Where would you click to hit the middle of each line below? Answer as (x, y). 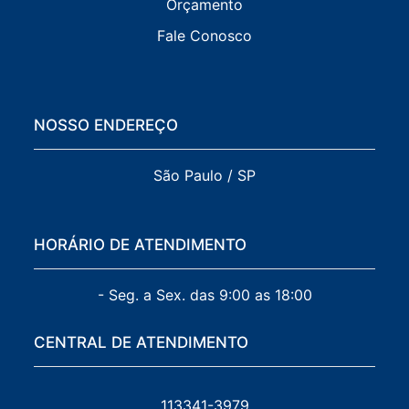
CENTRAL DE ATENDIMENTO (142, 343)
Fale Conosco (204, 36)
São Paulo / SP (204, 176)
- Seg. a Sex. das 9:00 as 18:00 (204, 295)
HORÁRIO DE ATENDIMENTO (141, 245)
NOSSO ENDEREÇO (106, 126)
